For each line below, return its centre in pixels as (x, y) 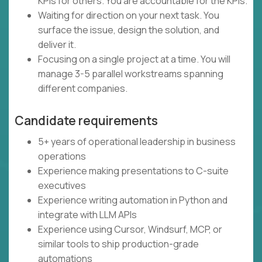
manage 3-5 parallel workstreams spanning (131, 74)
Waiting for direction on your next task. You (129, 15)
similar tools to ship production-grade (118, 244)
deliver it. (57, 45)
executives (62, 186)
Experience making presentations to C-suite (133, 171)
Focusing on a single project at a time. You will (134, 59)
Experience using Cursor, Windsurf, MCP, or (130, 230)
